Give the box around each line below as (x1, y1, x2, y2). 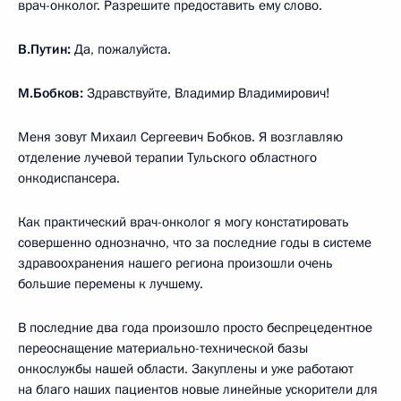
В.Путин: (18, 39, 71, 58)
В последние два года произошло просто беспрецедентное (18, 318, 372, 337)
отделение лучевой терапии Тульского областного (18, 148, 317, 166)
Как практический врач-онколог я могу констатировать (18, 212, 349, 231)
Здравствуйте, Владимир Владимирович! (83, 83, 330, 102)
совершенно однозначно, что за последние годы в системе (18, 233, 371, 252)
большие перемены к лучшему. (18, 274, 203, 293)
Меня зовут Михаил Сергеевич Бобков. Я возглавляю (18, 127, 343, 146)
